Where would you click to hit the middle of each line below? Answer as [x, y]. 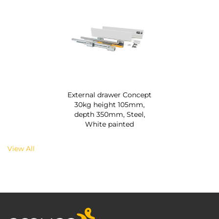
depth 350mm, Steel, [109, 115]
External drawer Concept [109, 95]
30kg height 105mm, [109, 105]
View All [21, 149]
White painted [109, 124]
